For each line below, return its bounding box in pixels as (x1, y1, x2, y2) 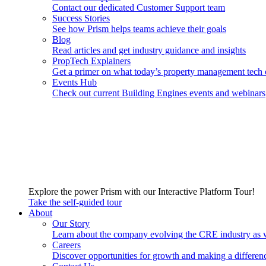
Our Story (52, 218, 90, 229)
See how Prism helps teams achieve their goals (52, 24, 226, 34)
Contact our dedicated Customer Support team (52, 2, 225, 12)
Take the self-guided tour (28, 197, 122, 207)
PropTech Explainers (52, 56, 131, 66)
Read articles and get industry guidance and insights (52, 45, 246, 55)
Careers (52, 240, 81, 250)
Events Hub (52, 77, 97, 87)
